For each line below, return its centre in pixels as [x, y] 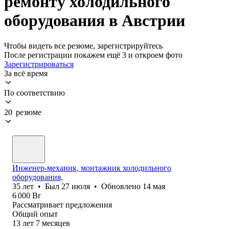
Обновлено [122, 186]
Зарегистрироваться [39, 64]
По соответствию [35, 93]
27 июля [76, 186]
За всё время [26, 73]
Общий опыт [35, 214]
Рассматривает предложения [62, 204]
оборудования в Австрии [95, 21]
